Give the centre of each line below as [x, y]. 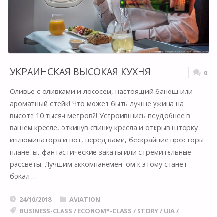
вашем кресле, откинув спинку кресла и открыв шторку [103, 127]
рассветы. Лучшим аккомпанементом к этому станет [98, 164]
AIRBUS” [75, 25]
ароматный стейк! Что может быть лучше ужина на [96, 103]
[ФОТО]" [75, 45]
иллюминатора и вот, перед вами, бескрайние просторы [107, 139]
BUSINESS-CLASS [46, 210]
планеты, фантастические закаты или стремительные [100, 152]
